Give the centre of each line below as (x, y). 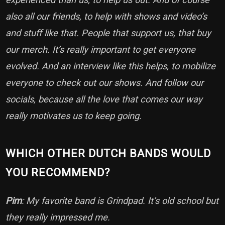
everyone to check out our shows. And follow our (105, 82)
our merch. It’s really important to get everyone (101, 49)
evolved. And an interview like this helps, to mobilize (111, 66)
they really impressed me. (59, 217)
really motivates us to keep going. (75, 116)
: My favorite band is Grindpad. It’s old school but (120, 200)
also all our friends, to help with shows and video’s (106, 16)
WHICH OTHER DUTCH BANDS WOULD (108, 153)
